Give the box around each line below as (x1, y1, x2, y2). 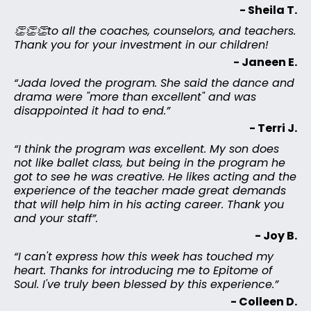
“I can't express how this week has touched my (14, 249, 274, 265)
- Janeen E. (233, 54, 297, 71)
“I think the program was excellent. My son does (14, 141, 279, 158)
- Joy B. (255, 228, 297, 244)
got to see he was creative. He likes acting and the (14, 169, 296, 185)
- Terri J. (249, 120, 297, 137)
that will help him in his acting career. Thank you (14, 196, 284, 213)
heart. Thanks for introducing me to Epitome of (14, 262, 272, 279)
